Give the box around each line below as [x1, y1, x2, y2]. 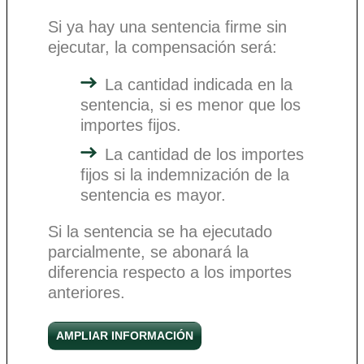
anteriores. [48, 283, 125, 301]
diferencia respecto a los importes [48, 262, 292, 281]
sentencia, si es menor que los [80, 95, 301, 114]
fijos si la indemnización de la [80, 165, 289, 184]
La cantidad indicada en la [105, 75, 292, 93]
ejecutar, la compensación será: [48, 37, 277, 56]
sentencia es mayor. [80, 185, 226, 204]
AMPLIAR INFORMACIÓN [56, 328, 193, 342]
